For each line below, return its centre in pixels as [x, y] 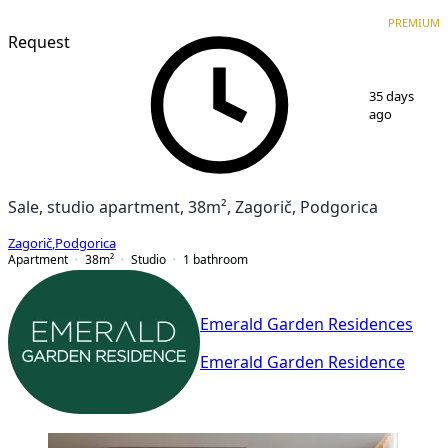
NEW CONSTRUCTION [159, 10]
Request [39, 41]
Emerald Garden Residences [306, 324]
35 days [392, 96]
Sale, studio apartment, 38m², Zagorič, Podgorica [193, 206]
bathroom [220, 259]
